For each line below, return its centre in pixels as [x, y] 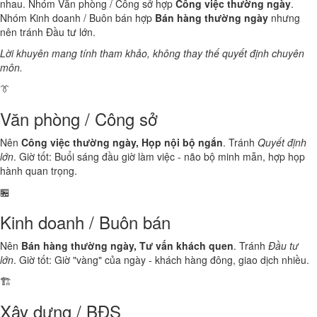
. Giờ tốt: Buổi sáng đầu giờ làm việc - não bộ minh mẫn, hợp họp [159, 156]
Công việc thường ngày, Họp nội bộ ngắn [122, 142]
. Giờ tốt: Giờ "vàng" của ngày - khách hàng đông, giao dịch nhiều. [161, 260]
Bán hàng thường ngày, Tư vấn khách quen [127, 246]
